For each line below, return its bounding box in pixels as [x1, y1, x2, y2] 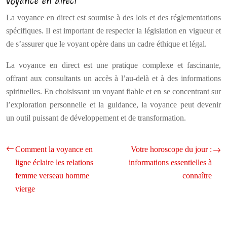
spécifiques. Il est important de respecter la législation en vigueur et [6, 26, 221, 35]
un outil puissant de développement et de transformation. [6, 113, 186, 122]
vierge [15, 184, 35, 193]
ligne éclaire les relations [15, 158, 93, 167]
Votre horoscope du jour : [131, 145, 212, 154]
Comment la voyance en [15, 145, 93, 154]
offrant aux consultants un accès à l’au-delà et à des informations [6, 74, 221, 83]
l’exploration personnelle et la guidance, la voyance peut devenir [6, 100, 221, 109]
